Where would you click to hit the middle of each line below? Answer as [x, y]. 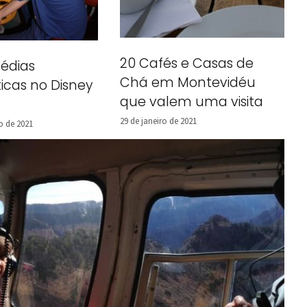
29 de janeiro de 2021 [158, 121]
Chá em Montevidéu [188, 83]
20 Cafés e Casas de [187, 64]
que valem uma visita [192, 102]
